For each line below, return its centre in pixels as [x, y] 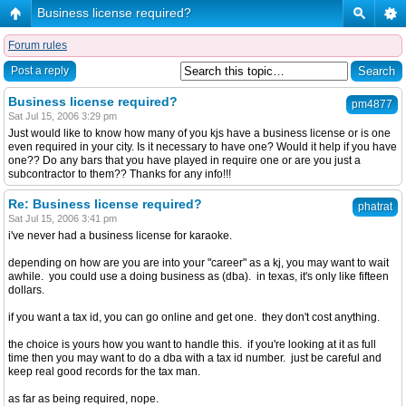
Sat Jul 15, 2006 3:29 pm [63, 116]
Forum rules [38, 45]
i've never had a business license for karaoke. [120, 236]
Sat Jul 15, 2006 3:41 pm [63, 218]
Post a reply [40, 71]
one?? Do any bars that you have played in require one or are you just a [184, 160]
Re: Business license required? [105, 204]
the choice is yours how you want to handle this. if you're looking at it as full [192, 344]
